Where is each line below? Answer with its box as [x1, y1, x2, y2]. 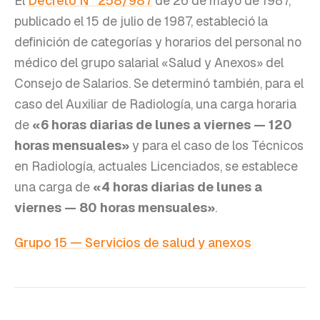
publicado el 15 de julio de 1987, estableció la [14, 12, 268, 29]
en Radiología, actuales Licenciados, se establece [14, 157, 298, 174]
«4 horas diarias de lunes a [93, 178, 262, 195]
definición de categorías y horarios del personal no [14, 33, 301, 50]
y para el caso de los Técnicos [132, 136, 304, 154]
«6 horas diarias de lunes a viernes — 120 [32, 116, 292, 133]
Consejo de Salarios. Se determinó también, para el [14, 74, 304, 91]
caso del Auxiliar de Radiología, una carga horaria [14, 95, 296, 112]
